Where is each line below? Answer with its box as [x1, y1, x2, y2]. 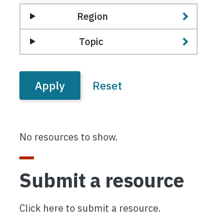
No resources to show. [19, 130, 118, 143]
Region [77, 9, 108, 23]
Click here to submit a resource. [19, 201, 163, 215]
